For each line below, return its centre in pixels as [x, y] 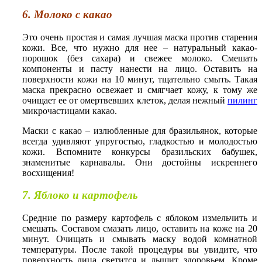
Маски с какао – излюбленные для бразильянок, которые [140, 130]
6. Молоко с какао [67, 14]
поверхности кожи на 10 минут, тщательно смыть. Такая [140, 79]
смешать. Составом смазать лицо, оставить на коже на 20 [140, 228]
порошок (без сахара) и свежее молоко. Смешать [140, 58]
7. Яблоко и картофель [80, 195]
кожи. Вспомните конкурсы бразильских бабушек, [140, 151]
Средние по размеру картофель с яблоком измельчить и [140, 218]
